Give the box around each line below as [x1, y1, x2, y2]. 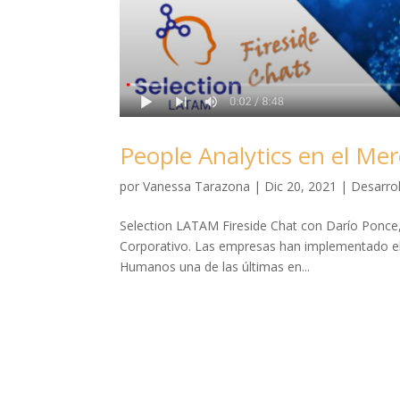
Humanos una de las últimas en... [120, 257, 311, 275]
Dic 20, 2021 [264, 177, 337, 195]
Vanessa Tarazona [143, 177, 251, 195]
